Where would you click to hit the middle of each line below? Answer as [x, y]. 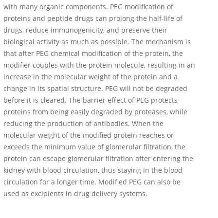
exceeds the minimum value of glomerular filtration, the [94, 147]
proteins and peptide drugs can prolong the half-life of [93, 18]
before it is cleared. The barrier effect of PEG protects [91, 100]
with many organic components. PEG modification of [88, 7]
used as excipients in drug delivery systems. [75, 194]
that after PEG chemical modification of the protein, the [93, 54]
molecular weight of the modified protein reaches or [89, 135]
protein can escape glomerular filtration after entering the [98, 159]
